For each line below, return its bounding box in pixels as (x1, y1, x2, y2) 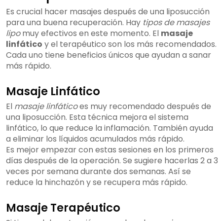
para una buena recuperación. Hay (6, 17, 143, 29)
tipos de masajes (143, 17, 210, 29)
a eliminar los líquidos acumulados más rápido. (6, 133, 184, 145)
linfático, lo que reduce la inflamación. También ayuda (6, 122, 213, 134)
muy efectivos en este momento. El (20, 28, 161, 39)
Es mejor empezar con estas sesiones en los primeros (6, 144, 214, 156)
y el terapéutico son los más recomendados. (42, 38, 217, 50)
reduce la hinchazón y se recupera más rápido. (6, 177, 187, 188)
